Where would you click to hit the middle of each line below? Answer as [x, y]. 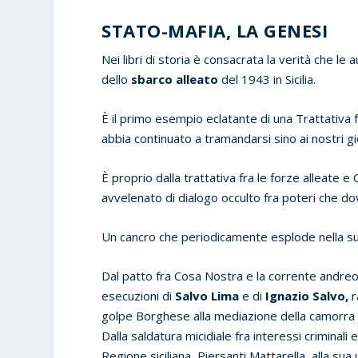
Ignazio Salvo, [306, 295]
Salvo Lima [209, 295]
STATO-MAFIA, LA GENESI [215, 30]
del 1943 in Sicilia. [267, 79]
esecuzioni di [139, 295]
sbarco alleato [173, 79]
